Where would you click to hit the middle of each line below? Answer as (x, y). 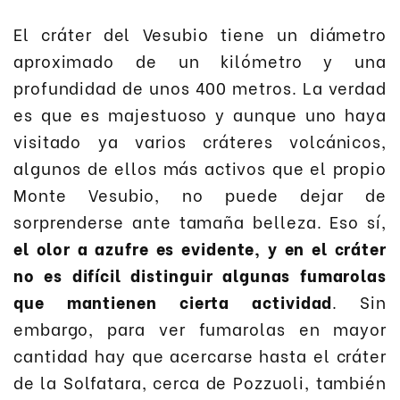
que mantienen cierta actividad (173, 301)
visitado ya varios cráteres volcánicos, (200, 140)
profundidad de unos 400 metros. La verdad (200, 87)
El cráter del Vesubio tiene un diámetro (200, 33)
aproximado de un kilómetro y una (200, 60)
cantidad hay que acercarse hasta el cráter (200, 354)
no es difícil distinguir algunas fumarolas (200, 274)
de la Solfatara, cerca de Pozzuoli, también (200, 381)
